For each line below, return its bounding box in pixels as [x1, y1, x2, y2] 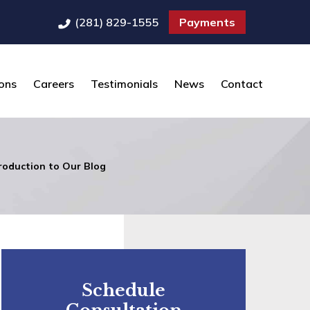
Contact [221, 77, 264, 91]
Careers [33, 77, 75, 91]
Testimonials [91, 77, 158, 91]
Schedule [82, 280, 166, 300]
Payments [179, 15, 236, 29]
